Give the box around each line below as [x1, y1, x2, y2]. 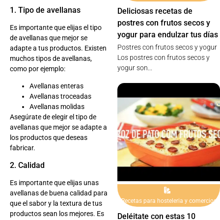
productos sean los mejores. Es [10, 209, 104, 218]
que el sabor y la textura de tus [10, 199, 102, 207]
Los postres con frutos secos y [117, 54, 210, 62]
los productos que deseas [10, 134, 87, 142]
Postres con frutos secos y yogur [117, 43, 218, 52]
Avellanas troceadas [29, 92, 91, 101]
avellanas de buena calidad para [10, 189, 108, 197]
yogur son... [117, 64, 153, 72]
